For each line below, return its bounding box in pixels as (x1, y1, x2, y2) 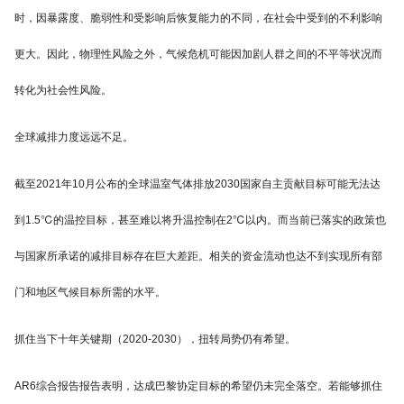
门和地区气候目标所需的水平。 (14, 286, 166, 299)
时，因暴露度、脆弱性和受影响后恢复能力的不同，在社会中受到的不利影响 (14, 12, 382, 25)
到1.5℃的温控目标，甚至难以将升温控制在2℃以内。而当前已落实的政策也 (14, 214, 386, 227)
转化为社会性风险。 (14, 84, 112, 97)
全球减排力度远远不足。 (14, 131, 133, 144)
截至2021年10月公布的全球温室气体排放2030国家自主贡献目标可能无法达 (14, 178, 381, 191)
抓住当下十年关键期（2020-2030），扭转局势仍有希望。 (14, 333, 296, 346)
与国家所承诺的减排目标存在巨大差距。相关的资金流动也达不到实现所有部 (14, 250, 382, 263)
